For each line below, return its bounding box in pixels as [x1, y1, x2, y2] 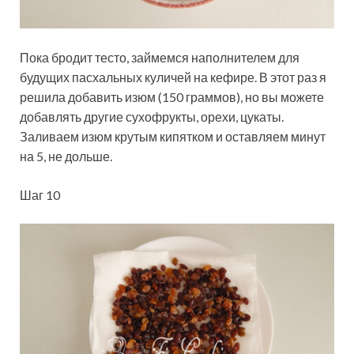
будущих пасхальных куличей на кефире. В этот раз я [20, 70, 326, 85]
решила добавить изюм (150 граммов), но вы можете [20, 89, 324, 105]
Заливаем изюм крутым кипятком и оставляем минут [20, 129, 326, 145]
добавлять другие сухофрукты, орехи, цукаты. [20, 109, 284, 125]
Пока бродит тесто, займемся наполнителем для [20, 50, 299, 66]
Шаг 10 [20, 187, 60, 203]
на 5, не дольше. [20, 149, 112, 164]
